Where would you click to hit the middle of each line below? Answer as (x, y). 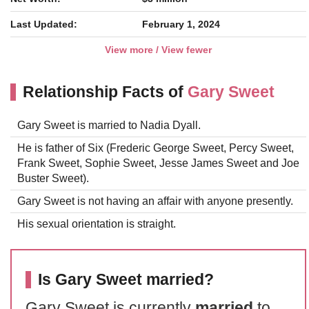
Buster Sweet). (53, 178)
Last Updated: (44, 24)
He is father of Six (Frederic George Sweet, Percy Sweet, (156, 148)
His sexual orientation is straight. (97, 224)
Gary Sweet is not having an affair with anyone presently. (155, 201)
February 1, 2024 (181, 24)
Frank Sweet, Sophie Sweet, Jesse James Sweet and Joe (158, 163)
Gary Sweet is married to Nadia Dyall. (109, 125)
